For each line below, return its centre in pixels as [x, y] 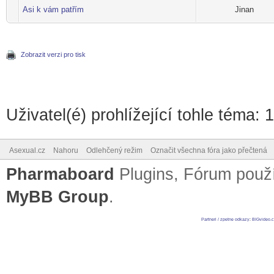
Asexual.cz [27, 150]
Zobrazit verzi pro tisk [53, 54]
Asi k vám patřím [53, 9]
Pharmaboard [60, 174]
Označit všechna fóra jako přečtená [209, 150]
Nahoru [66, 150]
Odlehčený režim [114, 150]
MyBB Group [57, 197]
